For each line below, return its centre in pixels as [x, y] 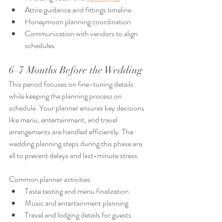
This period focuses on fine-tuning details [72, 84]
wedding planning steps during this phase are [76, 144]
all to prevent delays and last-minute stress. [74, 156]
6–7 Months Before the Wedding [76, 70]
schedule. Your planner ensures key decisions [77, 108]
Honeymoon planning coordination [78, 22]
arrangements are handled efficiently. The [72, 132]
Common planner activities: [51, 179]
